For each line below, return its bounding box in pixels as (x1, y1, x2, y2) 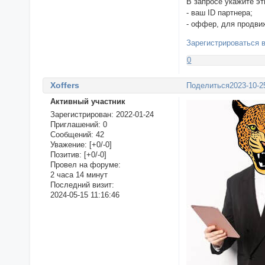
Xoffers (50, 80, 79, 90)
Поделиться (186, 81, 230, 91)
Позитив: (50, 150, 82, 159)
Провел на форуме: (50, 160, 121, 169)
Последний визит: (50, 180, 114, 189)
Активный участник (50, 96, 125, 106)
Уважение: (50, 140, 87, 149)
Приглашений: (50, 119, 101, 129)
